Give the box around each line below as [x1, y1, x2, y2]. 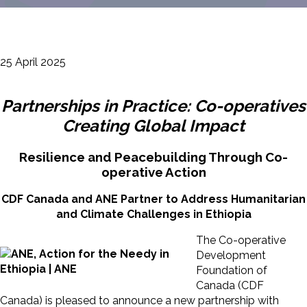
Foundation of [196, 264, 267, 278]
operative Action [101, 164, 206, 180]
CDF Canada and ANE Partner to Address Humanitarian [1, 193, 306, 206]
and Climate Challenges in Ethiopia [56, 208, 251, 221]
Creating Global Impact [62, 115, 245, 136]
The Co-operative [196, 234, 286, 247]
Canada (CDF [196, 279, 264, 293]
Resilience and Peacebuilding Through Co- [19, 149, 288, 164]
